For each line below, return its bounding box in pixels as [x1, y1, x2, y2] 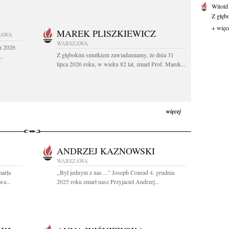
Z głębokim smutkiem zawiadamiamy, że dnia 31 [57, 51, 174, 59]
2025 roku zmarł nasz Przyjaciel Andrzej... [57, 177, 159, 186]
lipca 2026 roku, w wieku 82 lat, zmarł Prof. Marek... [57, 60, 186, 68]
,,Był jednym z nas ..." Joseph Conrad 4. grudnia [57, 168, 174, 176]
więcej [166, 107, 181, 116]
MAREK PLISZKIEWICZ [57, 27, 156, 39]
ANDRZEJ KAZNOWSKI [57, 145, 155, 157]
